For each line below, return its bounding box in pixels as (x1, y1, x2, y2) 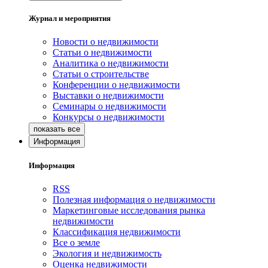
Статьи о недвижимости (53, 47, 152, 58)
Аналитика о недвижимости (53, 58, 169, 69)
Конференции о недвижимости (53, 80, 180, 90)
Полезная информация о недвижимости (53, 194, 215, 205)
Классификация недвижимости (53, 227, 181, 237)
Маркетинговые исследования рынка (53, 205, 205, 216)
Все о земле (53, 237, 100, 248)
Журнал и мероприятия (29, 13, 111, 23)
